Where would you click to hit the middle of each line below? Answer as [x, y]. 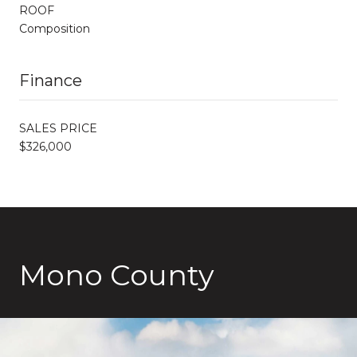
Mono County [117, 275]
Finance [51, 80]
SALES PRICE [58, 128]
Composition [55, 28]
